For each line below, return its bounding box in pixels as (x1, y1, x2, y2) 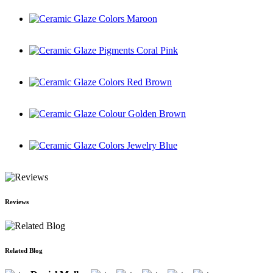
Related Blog (5, 246, 43, 254)
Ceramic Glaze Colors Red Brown (29, 87, 162, 98)
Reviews (5, 197, 29, 205)
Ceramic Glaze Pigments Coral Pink (29, 55, 168, 66)
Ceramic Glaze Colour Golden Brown (29, 119, 176, 130)
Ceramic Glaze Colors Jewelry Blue (29, 151, 168, 161)
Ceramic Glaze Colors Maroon (29, 24, 147, 35)
